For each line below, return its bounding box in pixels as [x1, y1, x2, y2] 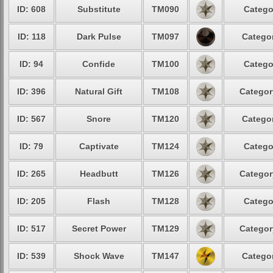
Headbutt [79, 169, 118, 179]
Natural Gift [75, 87, 122, 96]
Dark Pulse [76, 32, 121, 41]
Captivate [79, 141, 119, 151]
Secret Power [71, 224, 126, 233]
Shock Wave [73, 251, 124, 261]
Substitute [77, 4, 121, 14]
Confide [82, 59, 115, 69]
